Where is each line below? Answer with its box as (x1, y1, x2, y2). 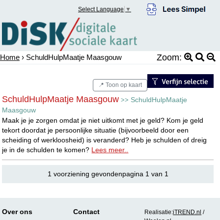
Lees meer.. (91, 145, 129, 154)
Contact (73, 207, 100, 216)
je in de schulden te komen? (2, 145, 92, 154)
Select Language (78, 6, 124, 13)
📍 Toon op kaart (98, 81, 142, 88)
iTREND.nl (173, 208, 202, 216)
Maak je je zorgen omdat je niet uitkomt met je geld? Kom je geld (2, 116, 204, 124)
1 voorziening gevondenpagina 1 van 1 (47, 169, 168, 178)
